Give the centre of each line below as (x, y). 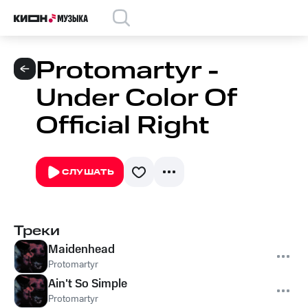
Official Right (122, 126)
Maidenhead (81, 250)
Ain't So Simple (88, 284)
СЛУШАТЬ (88, 172)
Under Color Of (136, 99)
